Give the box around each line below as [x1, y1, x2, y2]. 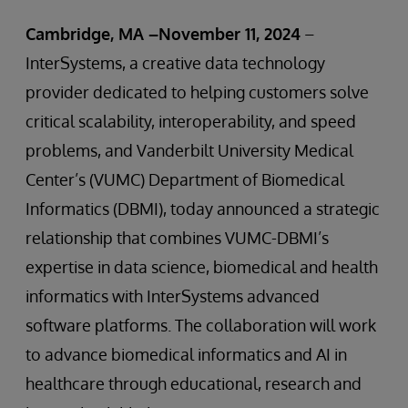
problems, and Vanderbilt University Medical [25, 140, 353, 160]
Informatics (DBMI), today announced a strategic [25, 199, 380, 219]
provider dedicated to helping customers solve [25, 82, 369, 102]
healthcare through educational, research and [25, 373, 362, 393]
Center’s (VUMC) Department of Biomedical [25, 169, 344, 189]
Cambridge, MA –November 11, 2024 [25, 24, 301, 44]
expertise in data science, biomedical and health [25, 257, 378, 277]
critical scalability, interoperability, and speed [25, 111, 356, 131]
